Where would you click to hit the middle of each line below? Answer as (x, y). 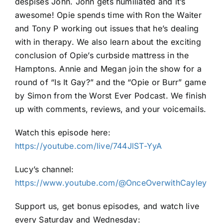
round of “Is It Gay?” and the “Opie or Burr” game (111, 82)
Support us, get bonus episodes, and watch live (107, 206)
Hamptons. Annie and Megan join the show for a (108, 69)
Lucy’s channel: (45, 169)
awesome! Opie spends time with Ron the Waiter (108, 15)
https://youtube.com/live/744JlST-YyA (89, 146)
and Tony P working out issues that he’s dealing (107, 28)
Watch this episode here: (63, 132)
